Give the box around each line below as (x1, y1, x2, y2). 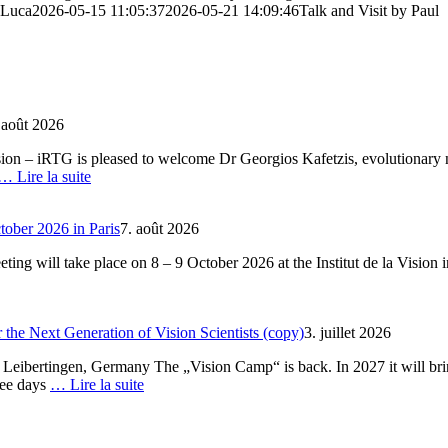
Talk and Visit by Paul (299, 2, 439, 20)
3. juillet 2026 (304, 323, 391, 341)
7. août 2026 (120, 219, 199, 237)
